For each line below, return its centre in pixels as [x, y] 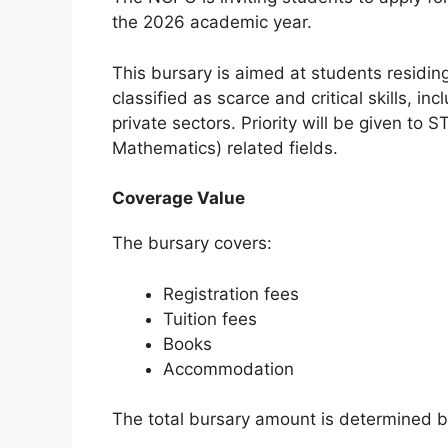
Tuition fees [210, 318]
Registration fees [231, 293]
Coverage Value [178, 198]
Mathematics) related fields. [225, 147]
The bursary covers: [192, 243]
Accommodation [228, 368]
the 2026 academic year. [212, 22]
